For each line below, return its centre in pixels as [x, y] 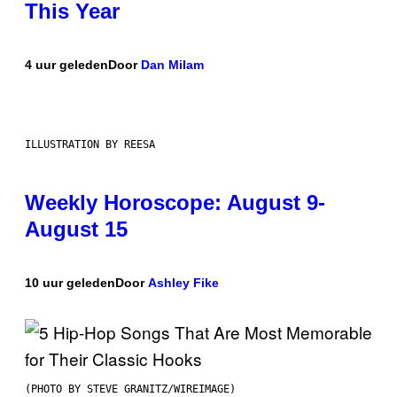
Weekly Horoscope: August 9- [175, 203]
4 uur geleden [66, 65]
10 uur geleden [70, 283]
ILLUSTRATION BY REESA [90, 145]
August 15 [76, 230]
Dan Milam [172, 65]
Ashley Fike [183, 283]
